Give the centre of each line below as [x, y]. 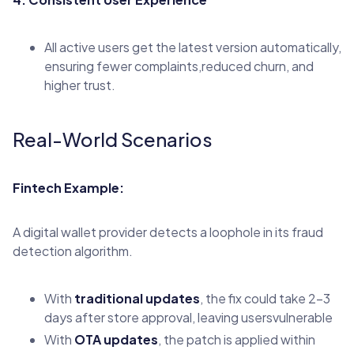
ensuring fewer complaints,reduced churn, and [179, 66]
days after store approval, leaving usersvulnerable [188, 317]
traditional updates [137, 298]
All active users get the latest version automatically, [193, 47]
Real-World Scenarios [113, 139]
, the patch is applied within [237, 339]
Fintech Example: [68, 187]
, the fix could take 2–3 [265, 298]
